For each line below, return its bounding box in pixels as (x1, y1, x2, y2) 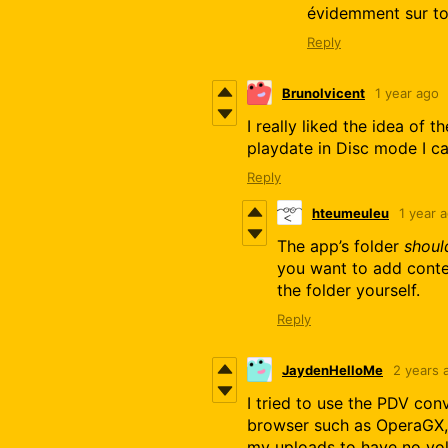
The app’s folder (277, 236, 404, 257)
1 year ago (375, 84, 439, 101)
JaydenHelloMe (282, 361, 383, 378)
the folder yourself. (277, 280, 425, 301)
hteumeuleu (312, 204, 389, 221)
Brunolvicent (282, 84, 365, 101)
